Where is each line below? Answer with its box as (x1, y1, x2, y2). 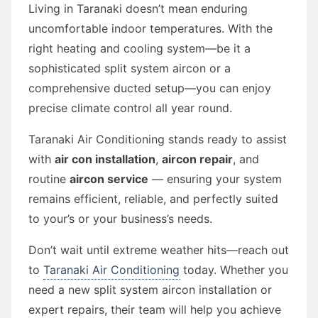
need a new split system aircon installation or (28, 282, 272, 297)
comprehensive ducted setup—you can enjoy (28, 80, 271, 95)
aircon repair (162, 151, 233, 166)
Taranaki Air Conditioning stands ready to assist (28, 131, 287, 146)
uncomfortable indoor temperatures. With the (28, 21, 273, 35)
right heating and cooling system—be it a (28, 40, 251, 55)
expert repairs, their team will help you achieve (28, 302, 281, 317)
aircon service (70, 171, 148, 186)
